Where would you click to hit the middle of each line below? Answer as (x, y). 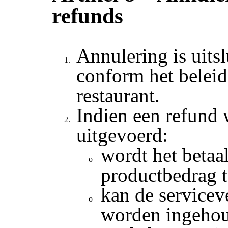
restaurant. (118, 96)
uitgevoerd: (122, 135)
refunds (88, 16)
